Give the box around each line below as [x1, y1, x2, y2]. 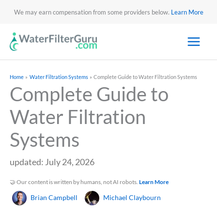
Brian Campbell [31, 193, 77, 202]
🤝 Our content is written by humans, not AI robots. [10, 178, 139, 186]
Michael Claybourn [103, 193, 161, 202]
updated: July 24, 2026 [10, 156, 94, 168]
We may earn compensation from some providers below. [14, 8, 171, 16]
